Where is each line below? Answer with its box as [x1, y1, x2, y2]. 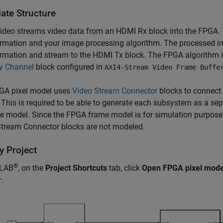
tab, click [109, 163, 142, 173]
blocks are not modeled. [59, 122, 145, 131]
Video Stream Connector [72, 86, 157, 96]
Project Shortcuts [45, 163, 109, 173]
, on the [18, 163, 45, 173]
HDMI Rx [116, 26, 147, 36]
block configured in [34, 62, 105, 72]
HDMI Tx [93, 50, 123, 60]
